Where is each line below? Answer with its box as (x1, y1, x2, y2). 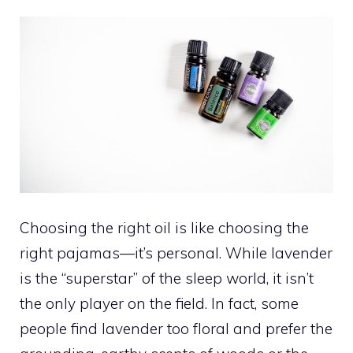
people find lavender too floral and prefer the (20, 319, 333, 339)
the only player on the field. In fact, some (20, 294, 299, 314)
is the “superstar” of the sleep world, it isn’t (20, 269, 314, 288)
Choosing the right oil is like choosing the (20, 218, 309, 238)
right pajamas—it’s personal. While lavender (20, 243, 333, 263)
